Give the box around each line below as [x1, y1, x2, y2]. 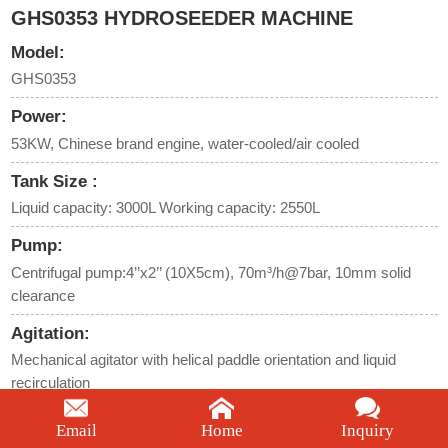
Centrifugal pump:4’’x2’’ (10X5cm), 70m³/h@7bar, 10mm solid [10, 263, 411, 281]
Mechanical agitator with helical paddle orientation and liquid [10, 351, 396, 368]
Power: [10, 107, 67, 126]
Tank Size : [10, 171, 98, 191]
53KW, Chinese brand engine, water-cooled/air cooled [10, 134, 359, 152]
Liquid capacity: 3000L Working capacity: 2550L [10, 199, 320, 216]
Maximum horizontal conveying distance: [10, 411, 338, 430]
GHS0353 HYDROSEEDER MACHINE [10, 7, 353, 29]
